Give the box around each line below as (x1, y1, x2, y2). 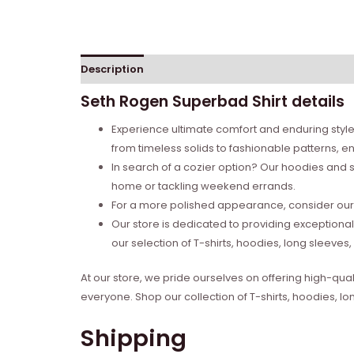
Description (81, 61, 144, 77)
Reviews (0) (156, 61, 219, 77)
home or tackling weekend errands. (111, 179, 296, 194)
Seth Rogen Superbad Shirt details (81, 91, 345, 113)
